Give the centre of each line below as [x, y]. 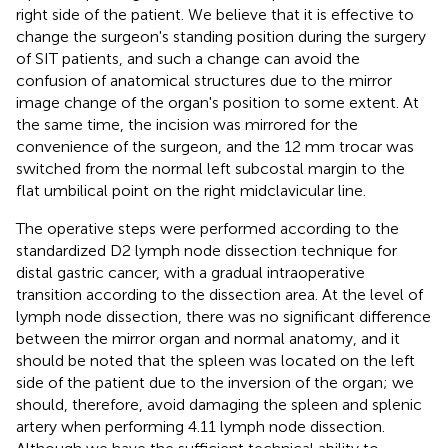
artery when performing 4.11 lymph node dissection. [200, 426]
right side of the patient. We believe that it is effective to [215, 14]
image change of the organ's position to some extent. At [217, 102]
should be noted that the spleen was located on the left [215, 360]
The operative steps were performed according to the [207, 228]
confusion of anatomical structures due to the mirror [204, 80]
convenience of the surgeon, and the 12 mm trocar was [215, 146]
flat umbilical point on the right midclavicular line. [191, 190]
